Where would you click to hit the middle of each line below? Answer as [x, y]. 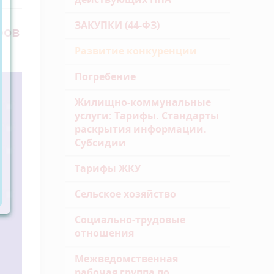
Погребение [105, 76]
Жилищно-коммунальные [143, 102]
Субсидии [100, 143]
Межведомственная [126, 259]
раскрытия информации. [141, 129]
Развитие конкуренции [136, 51]
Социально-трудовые [130, 220]
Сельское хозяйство [125, 194]
